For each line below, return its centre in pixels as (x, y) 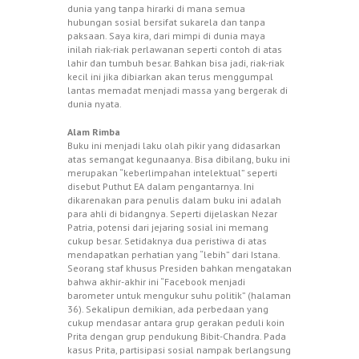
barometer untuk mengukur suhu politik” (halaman (179, 296)
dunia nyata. (95, 104)
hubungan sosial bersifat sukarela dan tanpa (166, 22)
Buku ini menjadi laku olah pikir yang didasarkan (174, 146)
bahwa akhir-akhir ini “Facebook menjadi (156, 282)
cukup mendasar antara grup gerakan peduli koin (176, 323)
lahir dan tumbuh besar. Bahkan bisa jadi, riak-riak (176, 63)
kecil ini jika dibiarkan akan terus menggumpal (170, 77)
